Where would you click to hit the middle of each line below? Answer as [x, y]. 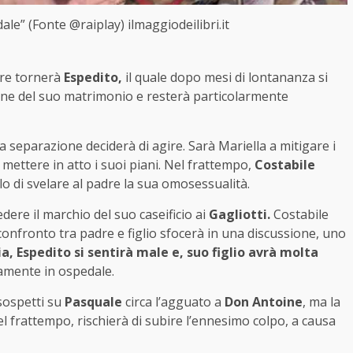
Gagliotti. [240, 214]
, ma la [321, 301]
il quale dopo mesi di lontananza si [225, 77]
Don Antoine [264, 301]
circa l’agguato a [173, 301]
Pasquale [93, 301]
